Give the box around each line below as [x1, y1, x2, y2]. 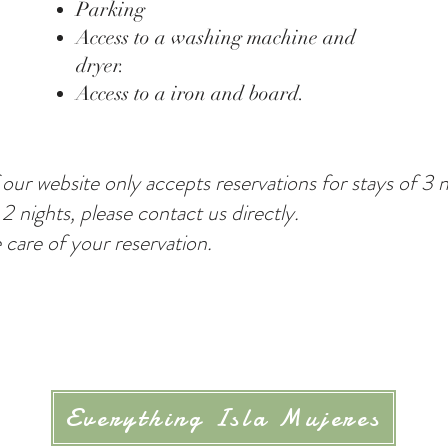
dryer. [76, 53, 125, 78]
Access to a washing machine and [76, 25, 356, 50]
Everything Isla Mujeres [65, 401, 382, 435]
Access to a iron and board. [76, 81, 305, 106]
